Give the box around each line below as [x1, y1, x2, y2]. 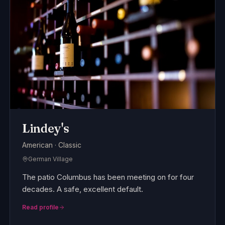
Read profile [22, 203, 59, 211]
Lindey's [22, 121, 69, 136]
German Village [28, 155, 73, 163]
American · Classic [22, 141, 81, 150]
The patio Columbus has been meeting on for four [22, 172, 194, 182]
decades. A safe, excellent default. [22, 184, 143, 194]
